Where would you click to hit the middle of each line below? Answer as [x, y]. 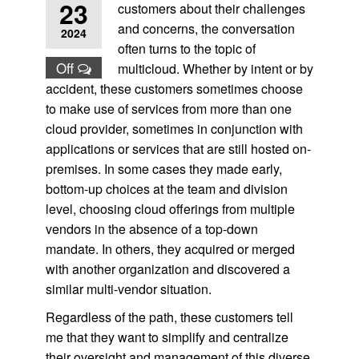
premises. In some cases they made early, [163, 169]
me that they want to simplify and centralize [167, 337]
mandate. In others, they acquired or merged [170, 249]
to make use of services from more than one [168, 109]
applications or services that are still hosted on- [178, 149]
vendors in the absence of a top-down [151, 229]
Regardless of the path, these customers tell [169, 317]
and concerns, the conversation [206, 28]
